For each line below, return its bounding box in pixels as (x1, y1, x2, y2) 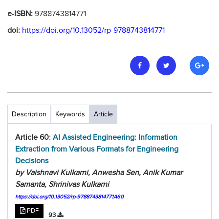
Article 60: (15, 132, 53, 142)
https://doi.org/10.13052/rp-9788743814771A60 (15, 194, 124, 200)
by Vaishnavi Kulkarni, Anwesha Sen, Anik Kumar (15, 168, 182, 177)
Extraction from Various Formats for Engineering (15, 144, 178, 154)
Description (12, 110, 46, 118)
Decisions (15, 156, 48, 166)
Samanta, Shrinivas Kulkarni (15, 179, 109, 189)
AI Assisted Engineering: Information (53, 132, 177, 142)
